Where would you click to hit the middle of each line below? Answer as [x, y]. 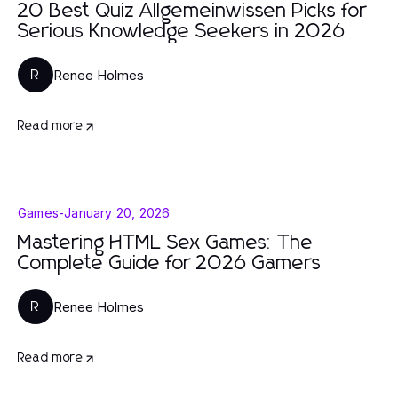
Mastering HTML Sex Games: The [166, 243]
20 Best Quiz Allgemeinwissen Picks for [192, 12]
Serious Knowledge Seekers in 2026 [182, 32]
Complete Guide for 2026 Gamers [170, 264]
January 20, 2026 [117, 213]
